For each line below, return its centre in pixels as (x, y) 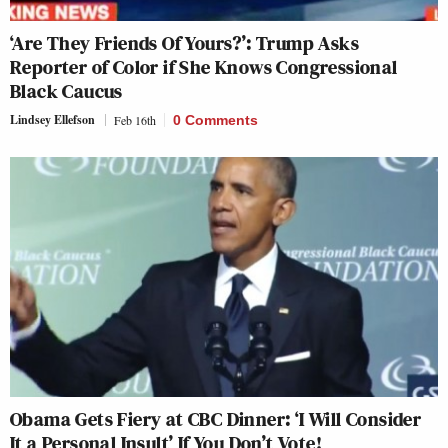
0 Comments (215, 119)
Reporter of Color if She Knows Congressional (204, 66)
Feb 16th (135, 119)
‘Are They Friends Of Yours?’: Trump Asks (184, 42)
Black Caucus (66, 90)
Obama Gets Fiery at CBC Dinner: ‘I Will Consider (216, 419)
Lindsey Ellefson (52, 119)
